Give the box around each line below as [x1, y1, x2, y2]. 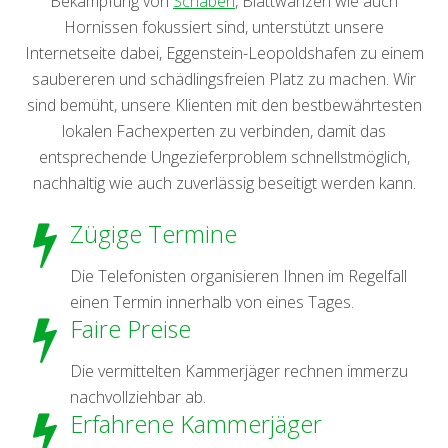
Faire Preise [70, 313, 191, 346]
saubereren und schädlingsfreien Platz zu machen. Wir [32, 68, 416, 91]
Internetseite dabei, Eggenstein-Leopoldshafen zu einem [24, 42, 424, 65]
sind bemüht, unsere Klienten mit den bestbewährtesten [26, 94, 422, 117]
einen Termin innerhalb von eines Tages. [70, 291, 354, 314]
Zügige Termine [70, 218, 237, 251]
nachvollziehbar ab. [70, 386, 206, 409]
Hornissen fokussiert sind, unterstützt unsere [64, 16, 384, 39]
